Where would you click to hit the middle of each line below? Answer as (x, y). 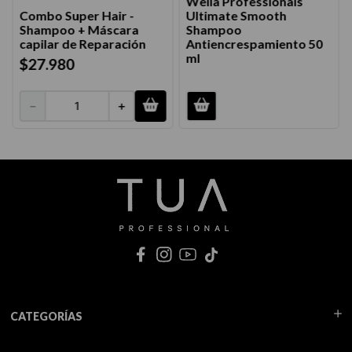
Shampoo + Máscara (79, 29)
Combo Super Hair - (77, 15)
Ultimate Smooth (236, 15)
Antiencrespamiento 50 (254, 43)
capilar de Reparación (82, 43)
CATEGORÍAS (46, 316)
